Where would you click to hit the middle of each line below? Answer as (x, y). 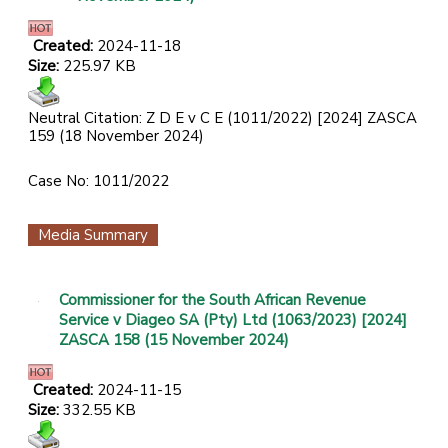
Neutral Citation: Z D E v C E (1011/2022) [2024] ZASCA (222, 118)
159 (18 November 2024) (116, 136)
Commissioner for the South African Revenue (212, 300)
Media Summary (93, 235)
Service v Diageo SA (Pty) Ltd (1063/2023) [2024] (233, 320)
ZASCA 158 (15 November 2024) (174, 340)
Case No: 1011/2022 (98, 181)
